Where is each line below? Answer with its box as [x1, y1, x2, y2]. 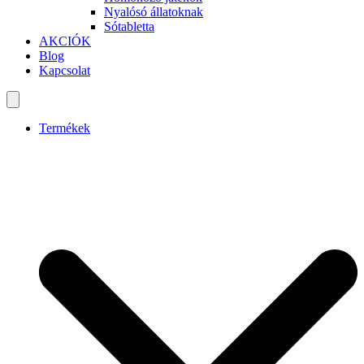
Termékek [39, 120, 90, 135]
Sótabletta [104, 19, 154, 33]
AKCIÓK [39, 33, 91, 48]
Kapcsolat [39, 63, 90, 77]
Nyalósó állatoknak [104, 4, 203, 19]
